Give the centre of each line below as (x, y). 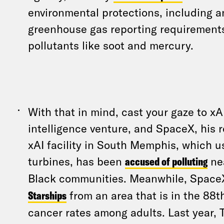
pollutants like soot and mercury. (110, 45)
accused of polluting (166, 161)
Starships (47, 195)
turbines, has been (76, 161)
